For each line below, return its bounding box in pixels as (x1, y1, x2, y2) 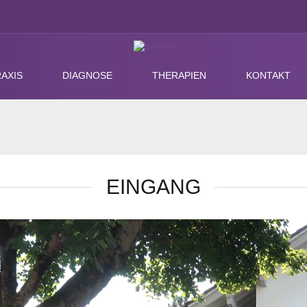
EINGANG (106, 175, 201, 198)
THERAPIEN (151, 70, 206, 81)
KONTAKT (245, 70, 291, 81)
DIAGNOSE (62, 70, 112, 81)
